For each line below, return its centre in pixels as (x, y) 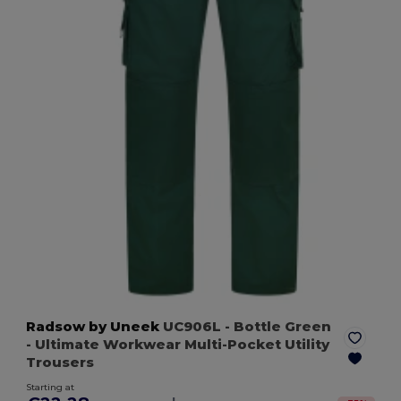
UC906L (192, 326)
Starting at (51, 387)
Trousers (60, 362)
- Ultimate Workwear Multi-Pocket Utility (178, 344)
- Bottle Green (278, 326)
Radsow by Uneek (93, 326)
